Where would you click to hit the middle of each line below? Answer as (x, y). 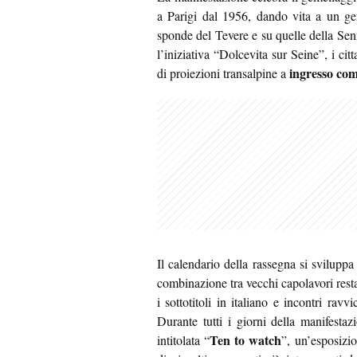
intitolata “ (184, 340)
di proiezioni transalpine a (223, 73)
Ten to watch (246, 340)
